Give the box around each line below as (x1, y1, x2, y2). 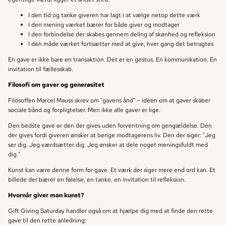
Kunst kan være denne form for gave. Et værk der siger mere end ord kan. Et (8, 166, 215, 174)
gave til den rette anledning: (8, 216, 86, 224)
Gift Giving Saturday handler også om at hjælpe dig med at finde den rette (8, 207, 213, 215)
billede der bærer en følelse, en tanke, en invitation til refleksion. (8, 176, 186, 184)
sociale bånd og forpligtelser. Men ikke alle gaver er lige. (8, 106, 160, 114)
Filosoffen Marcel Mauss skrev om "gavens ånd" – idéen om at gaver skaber (8, 96, 210, 104)
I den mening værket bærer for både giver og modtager (28, 21, 180, 29)
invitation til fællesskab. (8, 65, 73, 73)
